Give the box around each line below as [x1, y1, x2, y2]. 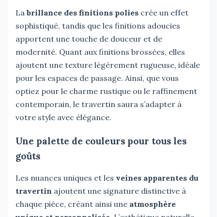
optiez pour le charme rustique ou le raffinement [15, 86, 197, 96]
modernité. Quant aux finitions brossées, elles [15, 46, 185, 57]
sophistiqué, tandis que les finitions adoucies [15, 20, 180, 31]
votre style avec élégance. [15, 112, 111, 122]
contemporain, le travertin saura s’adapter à [15, 99, 182, 109]
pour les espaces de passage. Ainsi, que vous [15, 73, 179, 83]
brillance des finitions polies [25, 7, 139, 17]
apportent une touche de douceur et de [15, 33, 162, 44]
